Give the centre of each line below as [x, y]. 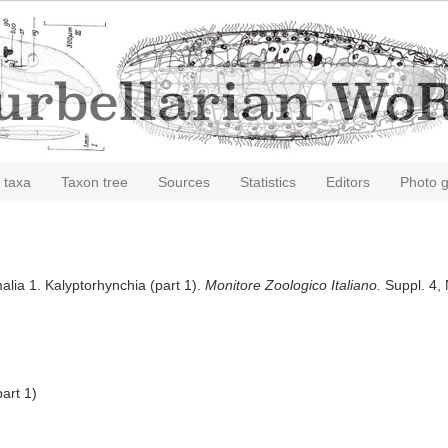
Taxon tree [94, 182]
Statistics [268, 182]
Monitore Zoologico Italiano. [292, 285]
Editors [348, 182]
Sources [184, 182]
